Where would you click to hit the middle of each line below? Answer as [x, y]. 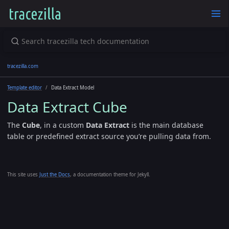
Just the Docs [55, 174]
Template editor [25, 87]
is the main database [166, 125]
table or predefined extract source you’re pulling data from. [109, 136]
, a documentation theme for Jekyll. [110, 174]
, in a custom [63, 125]
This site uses [23, 174]
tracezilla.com [23, 66]
